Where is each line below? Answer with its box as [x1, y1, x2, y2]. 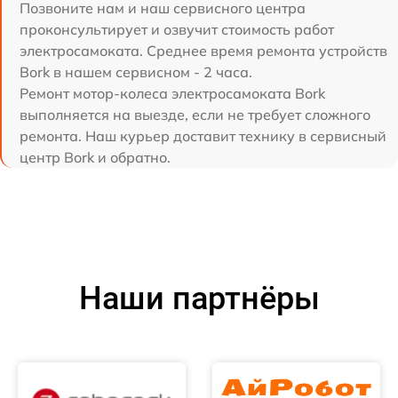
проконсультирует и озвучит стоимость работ [20, 20, 334, 39]
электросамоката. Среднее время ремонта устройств [20, 42, 387, 60]
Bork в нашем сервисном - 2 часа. [20, 63, 252, 82]
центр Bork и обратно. [20, 148, 171, 167]
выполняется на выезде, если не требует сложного [20, 106, 370, 124]
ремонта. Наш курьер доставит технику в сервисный [20, 127, 386, 146]
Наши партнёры [78, 280, 320, 318]
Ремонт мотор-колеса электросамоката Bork [20, 84, 325, 103]
